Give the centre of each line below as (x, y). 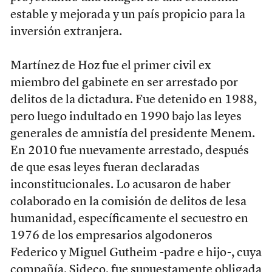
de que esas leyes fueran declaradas (105, 168)
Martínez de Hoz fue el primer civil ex (110, 66)
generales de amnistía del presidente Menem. (132, 134)
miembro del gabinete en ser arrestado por (124, 83)
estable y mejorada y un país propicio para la (127, 15)
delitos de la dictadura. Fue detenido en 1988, (133, 100)
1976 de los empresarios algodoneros (111, 236)
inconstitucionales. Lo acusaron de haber (120, 185)
